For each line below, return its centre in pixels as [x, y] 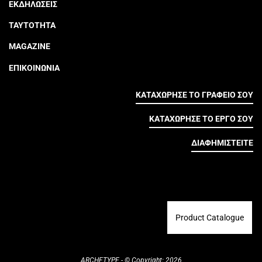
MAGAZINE [30, 46]
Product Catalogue [210, 217]
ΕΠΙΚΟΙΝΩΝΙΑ [34, 68]
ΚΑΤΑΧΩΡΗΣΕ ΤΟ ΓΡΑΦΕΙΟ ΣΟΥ [194, 94]
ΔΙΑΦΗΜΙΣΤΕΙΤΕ [222, 142]
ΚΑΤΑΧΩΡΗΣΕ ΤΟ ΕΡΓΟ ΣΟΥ [201, 118]
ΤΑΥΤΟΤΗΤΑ [32, 25]
